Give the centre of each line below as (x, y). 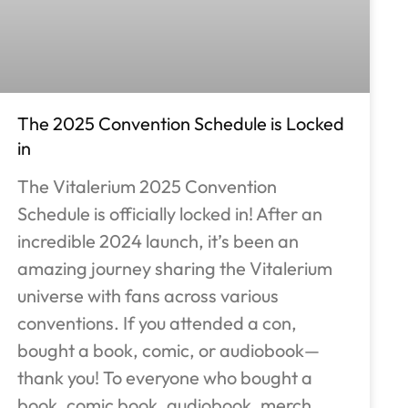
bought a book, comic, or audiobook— (169, 351)
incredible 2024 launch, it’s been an (158, 241)
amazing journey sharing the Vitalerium (175, 269)
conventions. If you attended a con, (158, 323)
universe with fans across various (148, 296)
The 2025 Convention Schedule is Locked (181, 124)
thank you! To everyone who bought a (165, 378)
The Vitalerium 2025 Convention (148, 187)
